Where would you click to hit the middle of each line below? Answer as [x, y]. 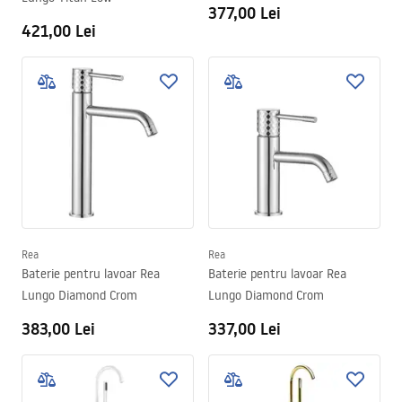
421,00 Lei [59, 31]
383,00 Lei [58, 329]
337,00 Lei [245, 329]
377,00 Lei [245, 13]
